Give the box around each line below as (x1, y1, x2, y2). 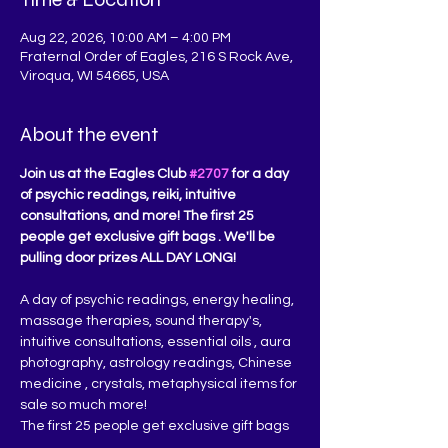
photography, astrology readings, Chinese (20, 356, 295, 370)
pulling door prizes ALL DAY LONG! (20, 251, 236, 265)
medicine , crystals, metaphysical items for (20, 377, 300, 391)
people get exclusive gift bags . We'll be (20, 230, 278, 244)
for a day (229, 167, 292, 181)
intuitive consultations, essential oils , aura (20, 335, 294, 349)
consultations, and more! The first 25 (20, 209, 257, 223)
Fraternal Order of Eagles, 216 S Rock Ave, (20, 50, 293, 64)
